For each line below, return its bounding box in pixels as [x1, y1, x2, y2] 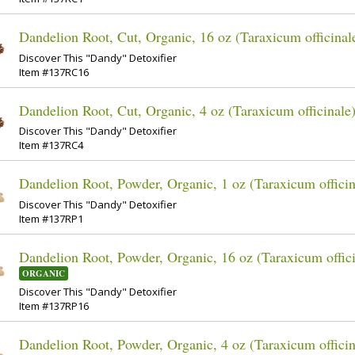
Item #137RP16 [19, 298, 89, 313]
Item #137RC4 [19, 138, 83, 153]
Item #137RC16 [19, 64, 89, 79]
